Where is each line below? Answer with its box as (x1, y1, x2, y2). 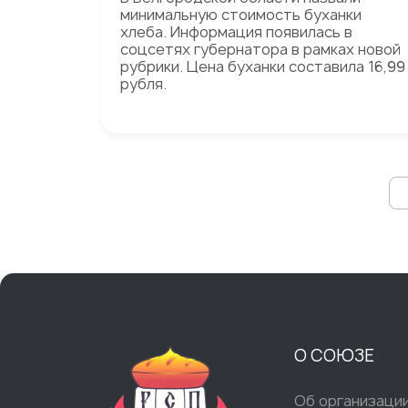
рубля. (120, 74, 167, 94)
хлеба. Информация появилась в (120, 22, 352, 42)
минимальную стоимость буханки (120, 5, 362, 25)
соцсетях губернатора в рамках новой (120, 39, 401, 59)
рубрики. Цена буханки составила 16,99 (120, 56, 405, 76)
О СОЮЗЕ (293, 344, 374, 367)
